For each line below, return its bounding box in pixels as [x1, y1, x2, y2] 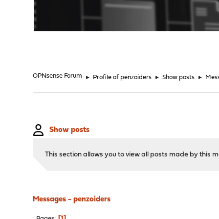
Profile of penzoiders [93, 74, 152, 81]
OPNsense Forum [33, 73, 83, 79]
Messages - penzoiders [33, 196, 111, 203]
